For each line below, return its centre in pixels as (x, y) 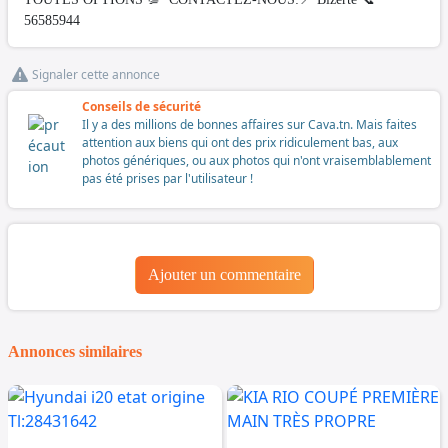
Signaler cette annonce (96, 74)
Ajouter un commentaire (224, 274)
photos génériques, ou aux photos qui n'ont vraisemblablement (256, 160)
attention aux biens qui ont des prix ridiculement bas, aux (240, 142)
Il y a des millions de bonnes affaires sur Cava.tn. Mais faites (249, 124)
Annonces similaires (75, 351)
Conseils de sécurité (141, 106)
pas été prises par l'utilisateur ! (167, 178)
